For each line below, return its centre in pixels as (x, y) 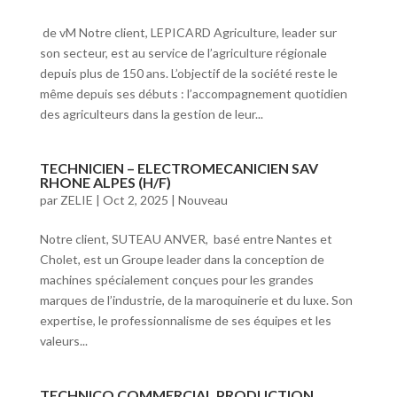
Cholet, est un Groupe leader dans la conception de (182, 259)
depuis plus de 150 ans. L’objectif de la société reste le (188, 73)
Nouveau (202, 200)
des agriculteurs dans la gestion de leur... (151, 114)
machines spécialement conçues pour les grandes (176, 280)
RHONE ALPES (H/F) (105, 182)
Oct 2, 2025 (135, 200)
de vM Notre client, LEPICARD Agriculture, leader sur (188, 32)
